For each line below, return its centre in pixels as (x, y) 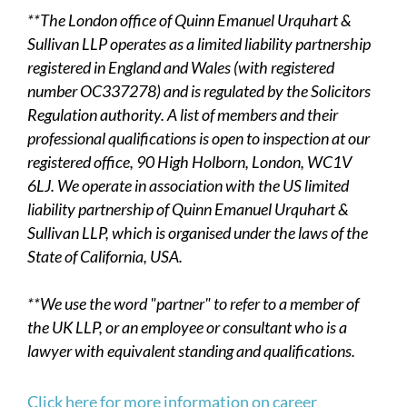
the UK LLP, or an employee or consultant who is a (187, 327)
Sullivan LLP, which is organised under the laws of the (198, 232)
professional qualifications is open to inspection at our (199, 138)
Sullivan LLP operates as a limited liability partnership (199, 43)
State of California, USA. (105, 256)
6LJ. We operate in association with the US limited (188, 185)
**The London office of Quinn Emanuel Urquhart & (189, 20)
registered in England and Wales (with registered (181, 67)
